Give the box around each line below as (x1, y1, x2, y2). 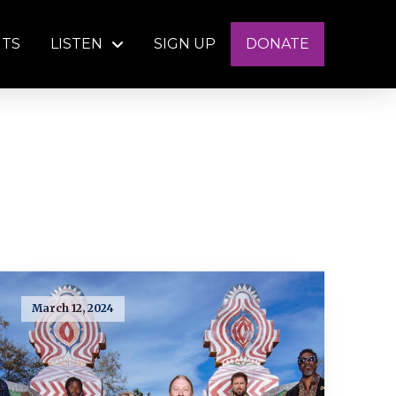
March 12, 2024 (31, 301, 114, 316)
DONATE (246, 35, 310, 52)
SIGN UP (154, 35, 217, 52)
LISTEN (50, 35, 103, 52)
